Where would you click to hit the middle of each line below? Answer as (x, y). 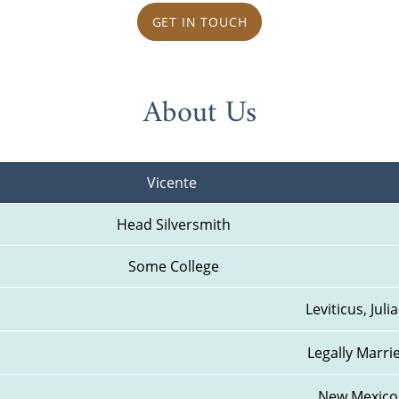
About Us (199, 114)
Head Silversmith (174, 225)
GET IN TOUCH (199, 21)
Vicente (174, 183)
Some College (174, 267)
